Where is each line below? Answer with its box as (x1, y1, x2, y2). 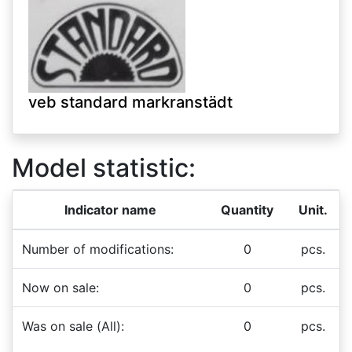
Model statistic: (12, 152, 196, 183)
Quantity (221, 202, 273, 218)
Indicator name (64, 202, 156, 218)
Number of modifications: (22, 241, 174, 257)
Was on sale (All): (22, 318, 124, 334)
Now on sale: (22, 280, 99, 295)
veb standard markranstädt (28, 93, 233, 112)
